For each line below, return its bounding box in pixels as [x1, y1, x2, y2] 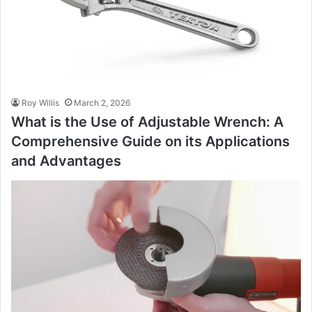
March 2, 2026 [74, 97, 130, 108]
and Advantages [11, 152, 121, 169]
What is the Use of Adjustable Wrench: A [11, 113, 283, 130]
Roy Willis [22, 97, 59, 108]
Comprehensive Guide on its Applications [11, 132, 290, 150]
